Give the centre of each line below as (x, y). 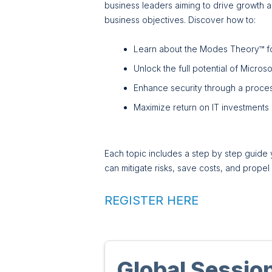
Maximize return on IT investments (201, 107)
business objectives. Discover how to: (182, 20)
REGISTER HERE (151, 201)
